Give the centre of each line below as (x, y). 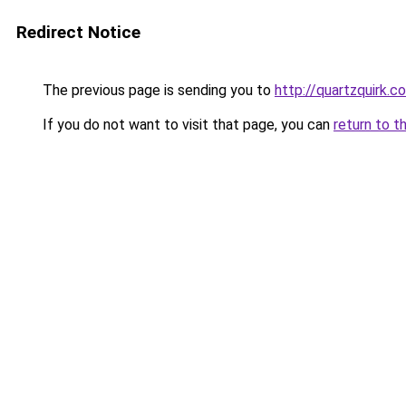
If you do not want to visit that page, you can (186, 125)
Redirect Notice (78, 32)
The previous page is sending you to (157, 90)
